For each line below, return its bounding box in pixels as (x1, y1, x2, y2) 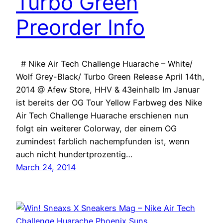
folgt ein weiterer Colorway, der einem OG (16, 123, 177, 133)
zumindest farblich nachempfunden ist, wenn (16, 136, 190, 146)
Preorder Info (16, 14, 145, 40)
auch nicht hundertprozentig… (16, 149, 132, 159)
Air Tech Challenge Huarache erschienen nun (16, 110, 189, 120)
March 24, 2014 (16, 162, 76, 172)
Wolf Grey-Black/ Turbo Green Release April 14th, (16, 71, 205, 82)
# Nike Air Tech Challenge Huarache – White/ (16, 58, 193, 69)
